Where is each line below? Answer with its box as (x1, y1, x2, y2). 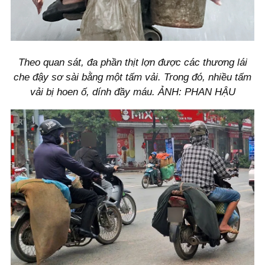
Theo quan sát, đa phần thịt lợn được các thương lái (18, 57, 247, 69)
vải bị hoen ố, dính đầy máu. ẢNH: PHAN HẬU (30, 86, 235, 98)
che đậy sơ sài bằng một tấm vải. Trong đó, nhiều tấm (14, 72, 251, 83)
